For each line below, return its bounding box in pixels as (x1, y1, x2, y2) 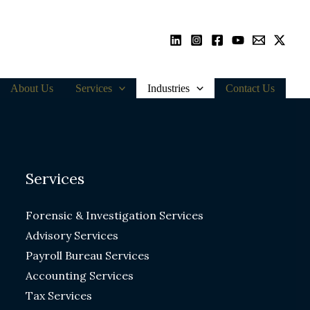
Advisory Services (25, 228, 118, 242)
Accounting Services (25, 268, 134, 282)
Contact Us (226, 82, 275, 94)
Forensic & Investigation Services (25, 208, 203, 222)
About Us (10, 82, 53, 94)
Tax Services (25, 289, 92, 302)
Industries (147, 82, 190, 94)
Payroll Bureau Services (25, 248, 149, 262)
